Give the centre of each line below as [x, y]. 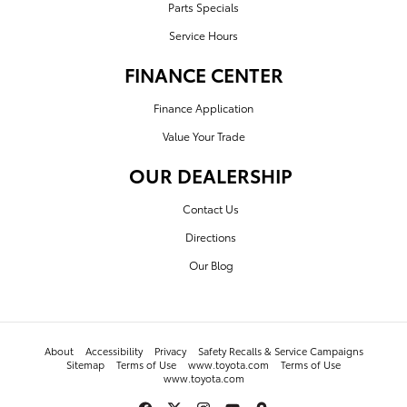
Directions [211, 237]
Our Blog [211, 265]
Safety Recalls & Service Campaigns [280, 351]
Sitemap [85, 365]
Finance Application [203, 108]
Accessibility [114, 351]
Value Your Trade [203, 136]
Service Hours [203, 35]
